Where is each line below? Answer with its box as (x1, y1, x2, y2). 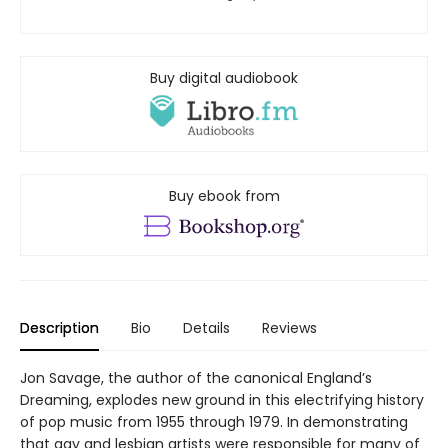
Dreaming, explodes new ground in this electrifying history (20, 390, 424, 411)
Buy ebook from (168, 186, 280, 207)
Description (20, 318, 99, 339)
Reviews (262, 318, 317, 339)
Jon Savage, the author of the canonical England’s (20, 368, 372, 389)
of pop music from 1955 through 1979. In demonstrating (20, 412, 408, 433)
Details (183, 318, 230, 339)
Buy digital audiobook (150, 67, 298, 88)
